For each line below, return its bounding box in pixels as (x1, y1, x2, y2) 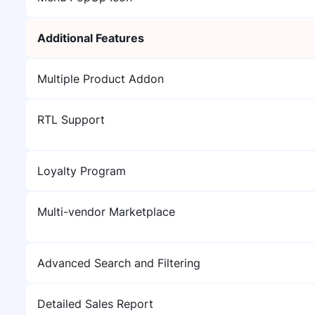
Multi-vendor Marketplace (37, 205, 175, 219)
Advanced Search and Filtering (37, 256, 200, 270)
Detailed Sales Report (37, 297, 153, 311)
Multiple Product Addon (37, 72, 164, 86)
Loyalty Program (37, 164, 126, 178)
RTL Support (37, 112, 105, 127)
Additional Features (37, 31, 144, 45)
